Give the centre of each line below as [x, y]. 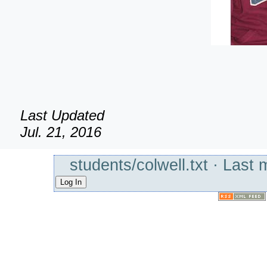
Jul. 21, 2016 [61, 132]
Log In [71, 182]
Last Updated [63, 115]
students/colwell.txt [139, 165]
